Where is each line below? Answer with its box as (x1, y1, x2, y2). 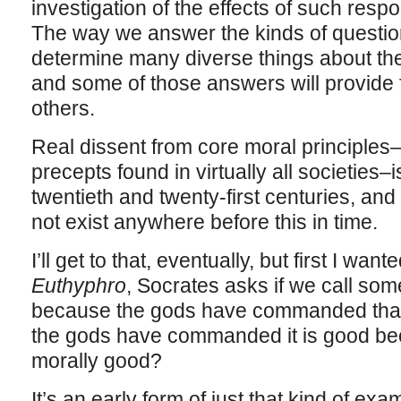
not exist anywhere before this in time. (30, 210, 378, 234)
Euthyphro (30, 274, 126, 297)
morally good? (30, 349, 162, 372)
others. (30, 97, 95, 120)
